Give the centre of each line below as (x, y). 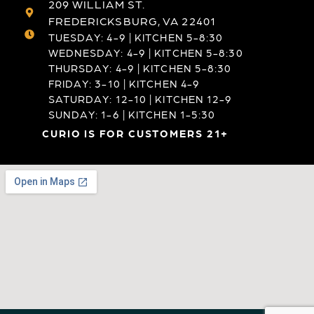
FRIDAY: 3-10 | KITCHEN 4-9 (124, 83)
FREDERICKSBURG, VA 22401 (132, 20)
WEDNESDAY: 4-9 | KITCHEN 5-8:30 (145, 52)
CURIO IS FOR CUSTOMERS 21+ (136, 133)
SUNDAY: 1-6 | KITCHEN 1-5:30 (132, 114)
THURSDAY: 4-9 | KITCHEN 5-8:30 (140, 68)
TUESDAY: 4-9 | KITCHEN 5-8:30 (136, 37)
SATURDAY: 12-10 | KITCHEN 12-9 (140, 98)
